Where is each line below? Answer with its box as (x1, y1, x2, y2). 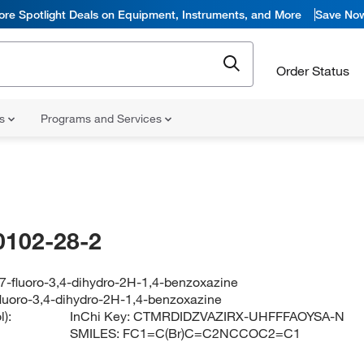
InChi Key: (70, 308, 134, 324)
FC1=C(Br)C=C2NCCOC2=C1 (123, 325, 301, 341)
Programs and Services (41, 111, 165, 126)
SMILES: (70, 325, 123, 341)
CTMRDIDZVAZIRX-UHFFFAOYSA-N (133, 308, 345, 324)
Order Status (276, 62, 349, 79)
